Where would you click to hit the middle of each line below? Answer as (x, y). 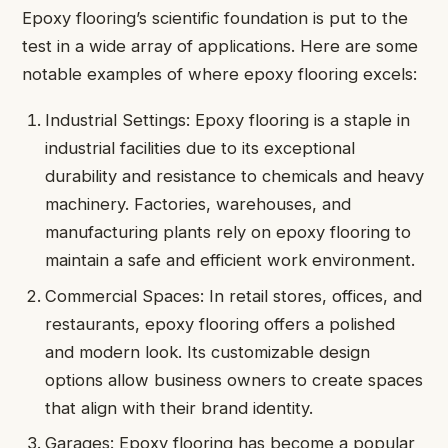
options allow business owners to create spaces (234, 379)
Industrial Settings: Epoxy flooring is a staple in (228, 120)
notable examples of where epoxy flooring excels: (219, 73)
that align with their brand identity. (179, 407)
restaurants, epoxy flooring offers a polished (220, 323)
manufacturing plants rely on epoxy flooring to (228, 232)
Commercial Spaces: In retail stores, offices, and (234, 295)
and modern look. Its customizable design (208, 351)
